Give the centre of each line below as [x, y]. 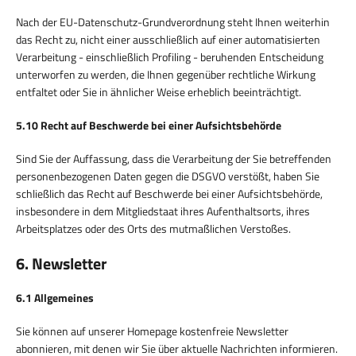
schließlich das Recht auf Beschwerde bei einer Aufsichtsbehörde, [169, 193]
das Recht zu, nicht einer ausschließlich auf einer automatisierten [168, 39]
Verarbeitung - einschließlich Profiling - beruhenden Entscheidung [170, 56]
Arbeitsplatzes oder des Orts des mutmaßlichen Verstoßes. [153, 228]
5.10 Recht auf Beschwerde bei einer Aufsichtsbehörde [149, 125]
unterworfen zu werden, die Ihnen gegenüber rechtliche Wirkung [166, 74]
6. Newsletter [61, 263]
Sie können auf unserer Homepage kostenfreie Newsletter [152, 331]
